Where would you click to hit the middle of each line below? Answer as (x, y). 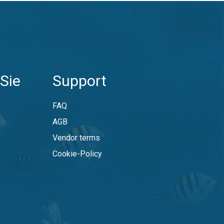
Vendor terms (76, 138)
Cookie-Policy (77, 154)
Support (79, 81)
